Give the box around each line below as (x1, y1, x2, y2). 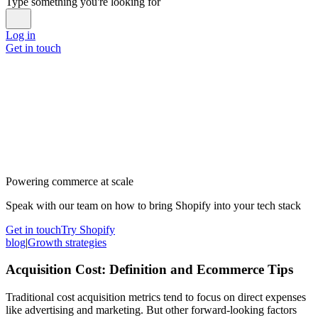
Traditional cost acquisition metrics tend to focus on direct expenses (6, 291, 306, 304)
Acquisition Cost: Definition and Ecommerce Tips (6, 262, 293, 278)
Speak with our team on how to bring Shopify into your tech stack (6, 199, 301, 212)
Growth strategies (28, 236, 106, 248)
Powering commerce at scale (6, 175, 133, 187)
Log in (6, 28, 35, 41)
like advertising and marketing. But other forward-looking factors (6, 304, 297, 317)
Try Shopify (61, 223, 115, 236)
